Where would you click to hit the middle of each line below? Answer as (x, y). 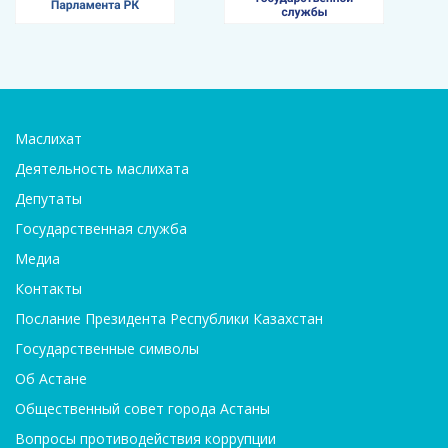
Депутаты (48, 199)
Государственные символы (107, 349)
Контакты (48, 289)
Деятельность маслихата (102, 169)
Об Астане (51, 379)
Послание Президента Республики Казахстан (169, 319)
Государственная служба (101, 229)
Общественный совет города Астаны (142, 409)
